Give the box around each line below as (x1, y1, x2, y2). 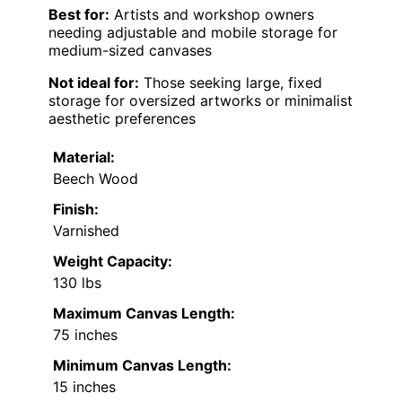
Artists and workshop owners (109, 4, 314, 23)
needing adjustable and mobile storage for (48, 22, 337, 41)
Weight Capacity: (53, 251, 172, 270)
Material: (53, 147, 115, 166)
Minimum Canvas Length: (53, 355, 232, 374)
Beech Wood (53, 169, 138, 188)
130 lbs (53, 273, 101, 292)
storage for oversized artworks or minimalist (48, 91, 353, 109)
